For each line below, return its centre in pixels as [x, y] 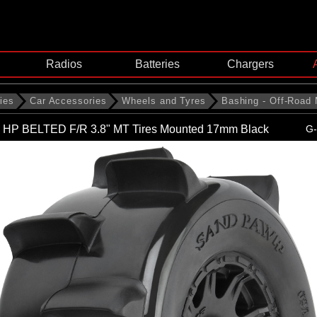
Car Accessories [68, 101]
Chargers [251, 64]
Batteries [157, 64]
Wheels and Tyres [164, 101]
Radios [64, 64]
